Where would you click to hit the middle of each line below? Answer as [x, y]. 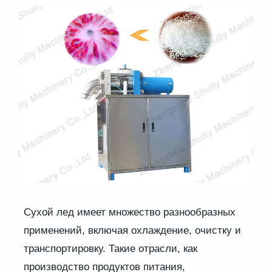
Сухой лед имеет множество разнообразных [129, 212]
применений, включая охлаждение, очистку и [132, 230]
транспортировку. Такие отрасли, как [110, 248]
